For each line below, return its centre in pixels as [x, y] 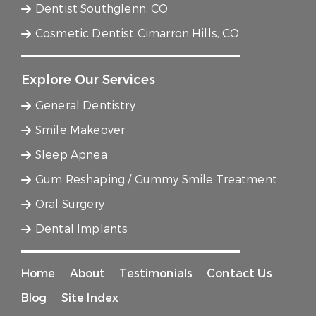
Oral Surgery [70, 205]
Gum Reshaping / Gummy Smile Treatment [156, 180]
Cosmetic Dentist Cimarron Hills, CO [138, 34]
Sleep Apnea [71, 155]
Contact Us [239, 274]
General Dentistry [85, 106]
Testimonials [156, 274]
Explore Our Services [88, 80]
